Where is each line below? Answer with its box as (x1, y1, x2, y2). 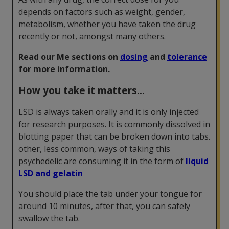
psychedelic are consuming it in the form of (18, 155, 186, 167)
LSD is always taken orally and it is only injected (18, 106, 199, 118)
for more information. (18, 63, 110, 75)
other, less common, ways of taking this (18, 143, 170, 154)
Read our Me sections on (18, 51, 118, 62)
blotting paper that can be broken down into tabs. (18, 130, 210, 142)
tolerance (167, 51, 207, 62)
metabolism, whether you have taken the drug (18, 18, 196, 30)
